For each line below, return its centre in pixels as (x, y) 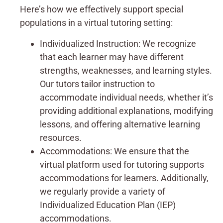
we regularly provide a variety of (103, 191)
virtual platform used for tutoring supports (122, 164)
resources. (61, 137)
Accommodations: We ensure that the (114, 151)
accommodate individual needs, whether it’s (126, 97)
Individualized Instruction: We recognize (118, 43)
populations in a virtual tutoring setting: (96, 23)
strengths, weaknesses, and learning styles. (126, 70)
